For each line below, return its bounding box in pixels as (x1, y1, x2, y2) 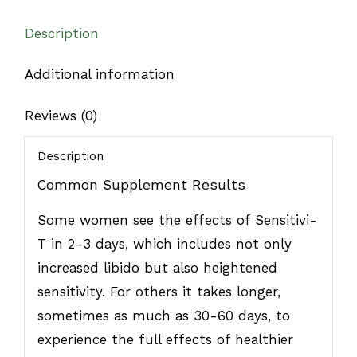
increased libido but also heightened (37, 259, 277, 276)
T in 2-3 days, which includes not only (37, 235, 292, 252)
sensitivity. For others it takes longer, (37, 283, 280, 300)
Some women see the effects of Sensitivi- (37, 211, 317, 228)
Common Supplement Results (37, 177, 245, 193)
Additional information (25, 65, 175, 82)
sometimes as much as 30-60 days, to (37, 307, 290, 324)
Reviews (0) (25, 107, 97, 124)
